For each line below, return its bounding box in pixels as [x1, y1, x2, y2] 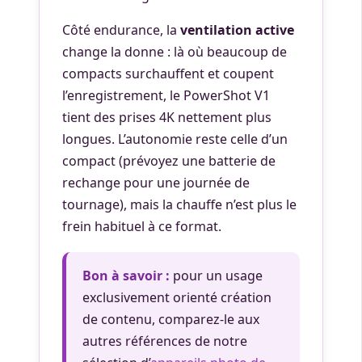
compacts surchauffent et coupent [62, 65, 274, 82]
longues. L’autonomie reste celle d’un [62, 130, 288, 148]
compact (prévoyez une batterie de [62, 152, 276, 170]
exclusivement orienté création [82, 288, 271, 306]
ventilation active [180, 21, 294, 39]
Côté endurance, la [62, 21, 180, 39]
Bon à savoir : [82, 267, 170, 284]
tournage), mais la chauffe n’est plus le [62, 196, 297, 213]
